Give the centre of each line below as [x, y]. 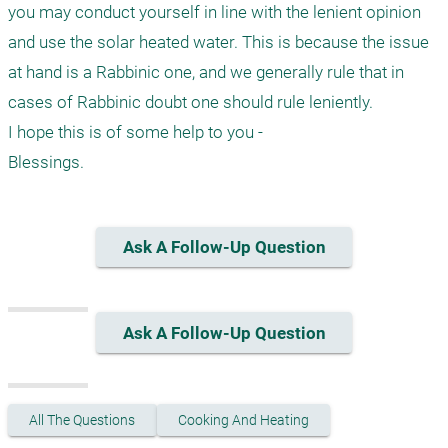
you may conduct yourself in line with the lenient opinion [214, 12]
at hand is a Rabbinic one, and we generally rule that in [206, 72]
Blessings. [46, 162]
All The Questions [82, 419]
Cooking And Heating [243, 419]
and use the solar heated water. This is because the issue [218, 42]
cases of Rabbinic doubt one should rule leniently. [190, 102]
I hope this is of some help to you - [135, 132]
